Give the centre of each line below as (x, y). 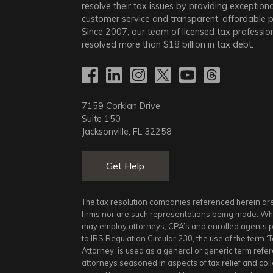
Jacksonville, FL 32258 (127, 132)
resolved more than (123, 45)
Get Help (126, 166)
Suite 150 (101, 119)
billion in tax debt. (217, 45)
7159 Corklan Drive (121, 106)
